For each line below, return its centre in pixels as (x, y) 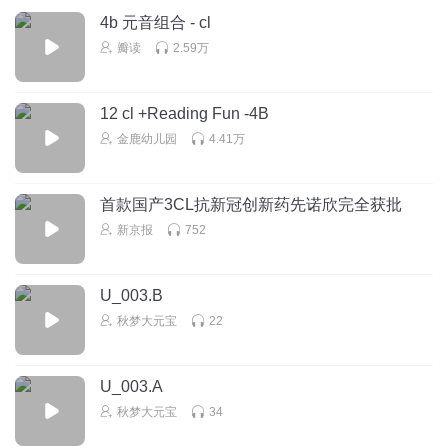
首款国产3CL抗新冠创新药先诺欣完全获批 (251, 204)
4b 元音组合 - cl (155, 22)
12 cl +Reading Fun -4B (256, 113)
